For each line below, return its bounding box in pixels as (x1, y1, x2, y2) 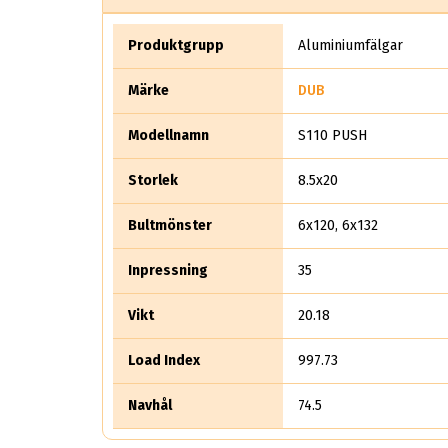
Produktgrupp (128, 36, 224, 54)
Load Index (128, 351, 200, 369)
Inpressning (128, 261, 208, 279)
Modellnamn (128, 126, 209, 144)
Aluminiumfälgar (298, 36, 403, 54)
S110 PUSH (298, 126, 367, 144)
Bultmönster (128, 216, 212, 234)
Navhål (128, 396, 172, 414)
